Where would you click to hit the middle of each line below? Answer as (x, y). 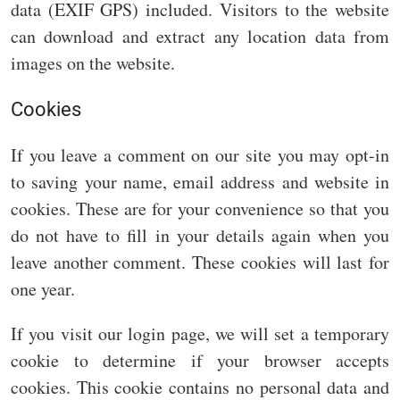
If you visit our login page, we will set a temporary (200, 334)
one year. (43, 289)
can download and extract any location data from (200, 37)
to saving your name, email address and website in (200, 182)
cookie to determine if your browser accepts (200, 361)
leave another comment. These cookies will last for (200, 262)
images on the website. (93, 63)
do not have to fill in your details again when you (200, 236)
